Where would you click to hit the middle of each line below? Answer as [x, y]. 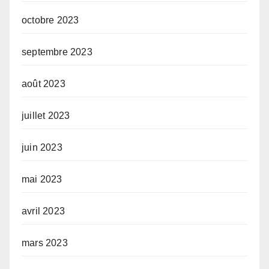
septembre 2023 [57, 52]
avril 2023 [43, 211]
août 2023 [44, 84]
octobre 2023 [50, 20]
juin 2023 [42, 148]
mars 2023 [45, 243]
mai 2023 [42, 180]
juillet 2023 [46, 116]
